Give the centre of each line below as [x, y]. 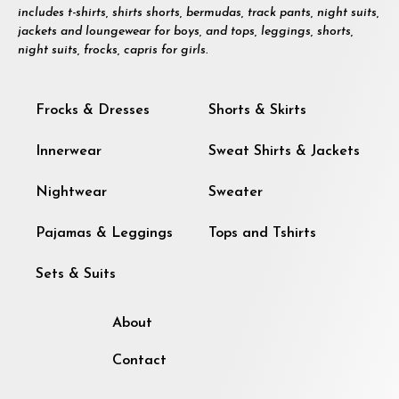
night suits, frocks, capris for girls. [113, 50]
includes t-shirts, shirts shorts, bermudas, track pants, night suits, [199, 12]
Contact [140, 360]
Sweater [236, 192]
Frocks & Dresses [93, 110]
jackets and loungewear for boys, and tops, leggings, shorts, [186, 31]
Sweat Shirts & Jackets [284, 151]
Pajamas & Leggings [104, 233]
